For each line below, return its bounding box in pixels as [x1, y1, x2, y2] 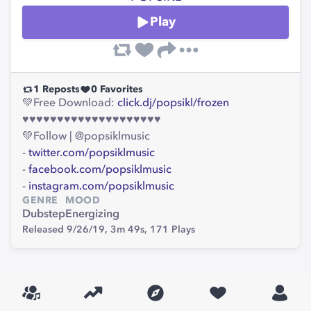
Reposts [40, 85, 80, 94]
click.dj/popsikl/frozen [117, 98, 229, 109]
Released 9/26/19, [22, 225, 110, 235]
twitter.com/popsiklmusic [28, 148, 155, 159]
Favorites [97, 85, 143, 94]
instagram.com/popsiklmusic [28, 181, 174, 192]
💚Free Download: [22, 98, 117, 109]
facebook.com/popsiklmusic [28, 165, 171, 176]
